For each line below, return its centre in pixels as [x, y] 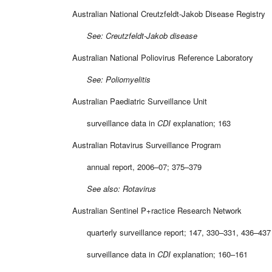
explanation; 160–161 [209, 254]
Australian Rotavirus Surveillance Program [147, 144]
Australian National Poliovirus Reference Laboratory [163, 57]
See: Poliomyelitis [111, 79]
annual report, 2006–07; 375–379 [137, 166]
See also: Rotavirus [114, 188]
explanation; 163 [201, 123]
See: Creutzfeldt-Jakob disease [135, 35]
